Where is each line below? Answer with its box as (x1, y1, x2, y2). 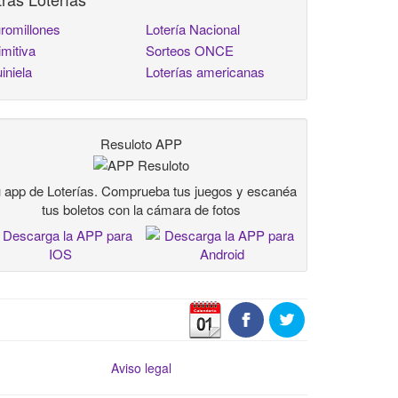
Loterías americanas (146, 62, 266, 81)
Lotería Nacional (146, 20, 241, 38)
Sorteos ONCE (146, 41, 235, 60)
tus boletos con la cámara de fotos (42, 199, 242, 219)
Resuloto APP (100, 134, 183, 153)
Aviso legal (111, 358, 172, 377)
